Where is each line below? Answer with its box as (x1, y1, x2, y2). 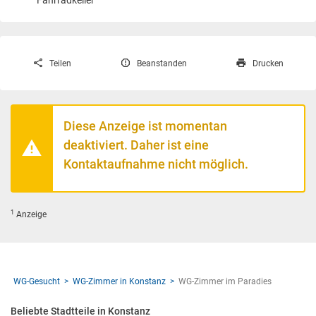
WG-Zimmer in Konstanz (73, 276, 166, 286)
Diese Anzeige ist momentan (63, 119, 227, 133)
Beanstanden (137, 58, 188, 68)
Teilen (49, 58, 72, 68)
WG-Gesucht (13, 276, 60, 286)
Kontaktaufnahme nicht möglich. (63, 157, 248, 171)
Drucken (253, 58, 284, 68)
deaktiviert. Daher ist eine (63, 138, 209, 152)
